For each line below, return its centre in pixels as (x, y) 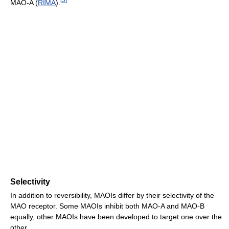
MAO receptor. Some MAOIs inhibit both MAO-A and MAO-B (107, 206)
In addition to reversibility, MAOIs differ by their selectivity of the (112, 196)
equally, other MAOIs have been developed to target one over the (116, 217)
